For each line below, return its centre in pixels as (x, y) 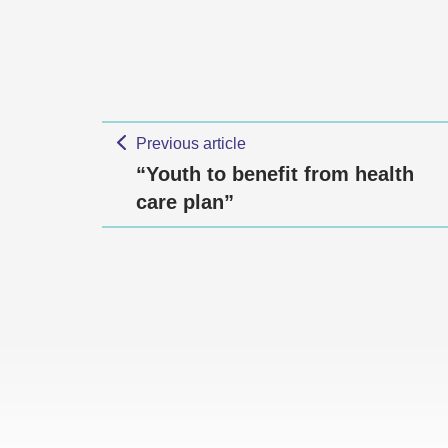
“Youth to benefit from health (275, 174)
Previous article (190, 143)
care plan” (185, 202)
